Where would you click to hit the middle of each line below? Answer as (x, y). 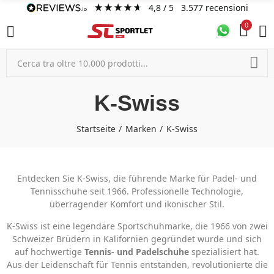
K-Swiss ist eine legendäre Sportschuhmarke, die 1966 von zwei (137, 226)
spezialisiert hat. (224, 252)
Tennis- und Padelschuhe (137, 252)
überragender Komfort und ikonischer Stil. (137, 204)
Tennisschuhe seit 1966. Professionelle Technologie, (137, 191)
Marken (141, 129)
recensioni (227, 8)
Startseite (96, 129)
